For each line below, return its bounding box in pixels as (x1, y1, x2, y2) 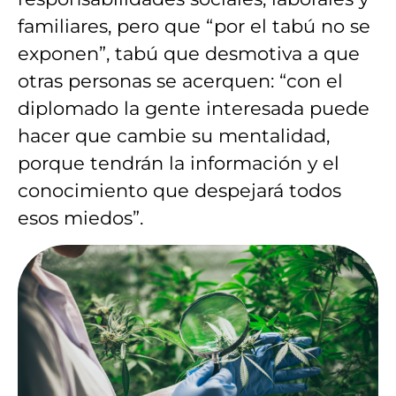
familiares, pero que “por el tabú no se (18, 15, 370, 38)
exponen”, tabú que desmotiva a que (18, 42, 360, 65)
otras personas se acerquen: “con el (18, 70, 343, 93)
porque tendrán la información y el (18, 152, 339, 175)
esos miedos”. (18, 207, 143, 230)
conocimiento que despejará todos (18, 179, 341, 202)
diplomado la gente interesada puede (18, 97, 369, 120)
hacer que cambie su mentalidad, (18, 125, 330, 148)
